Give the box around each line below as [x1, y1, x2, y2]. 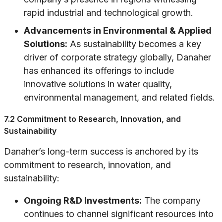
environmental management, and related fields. [24, 92, 215, 103]
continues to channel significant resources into [24, 209, 214, 220]
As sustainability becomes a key [67, 39, 201, 50]
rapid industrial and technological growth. [24, 7, 193, 18]
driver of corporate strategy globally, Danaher [24, 52, 211, 63]
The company [142, 195, 201, 206]
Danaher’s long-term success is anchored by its [4, 146, 198, 157]
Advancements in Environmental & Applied [24, 25, 212, 36]
